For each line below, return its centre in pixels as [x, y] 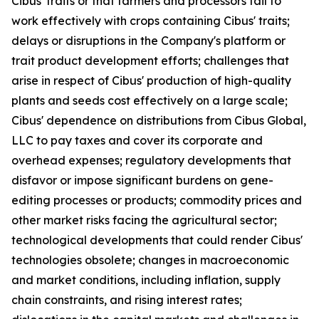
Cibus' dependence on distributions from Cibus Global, [159, 120]
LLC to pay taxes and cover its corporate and [137, 140]
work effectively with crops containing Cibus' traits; [151, 21]
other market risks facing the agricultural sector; [144, 220]
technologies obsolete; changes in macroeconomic [150, 260]
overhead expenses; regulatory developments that [151, 160]
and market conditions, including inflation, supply [146, 280]
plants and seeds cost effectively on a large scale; [150, 100]
